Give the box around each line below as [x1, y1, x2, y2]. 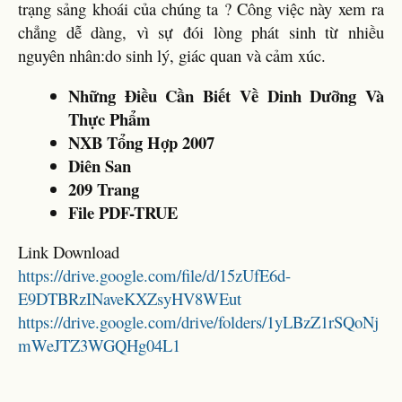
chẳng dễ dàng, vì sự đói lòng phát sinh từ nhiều [18, 21, 384, 43]
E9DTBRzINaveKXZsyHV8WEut [18, 287, 241, 310]
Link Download [18, 240, 119, 264]
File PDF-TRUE [68, 199, 178, 224]
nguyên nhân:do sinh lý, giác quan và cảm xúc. [18, 44, 326, 66]
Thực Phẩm [68, 106, 151, 131]
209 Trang [68, 176, 139, 201]
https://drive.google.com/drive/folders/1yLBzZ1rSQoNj [18, 310, 379, 334]
